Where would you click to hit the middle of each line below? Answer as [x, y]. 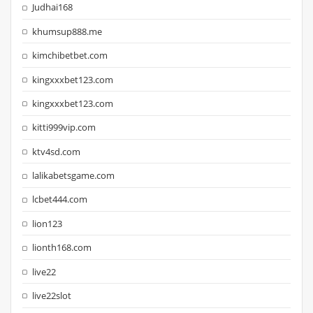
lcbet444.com [60, 199]
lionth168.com [62, 248]
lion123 [48, 223]
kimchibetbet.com [70, 56]
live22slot [52, 295]
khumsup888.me [67, 31]
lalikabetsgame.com [74, 176]
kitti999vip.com [64, 128]
